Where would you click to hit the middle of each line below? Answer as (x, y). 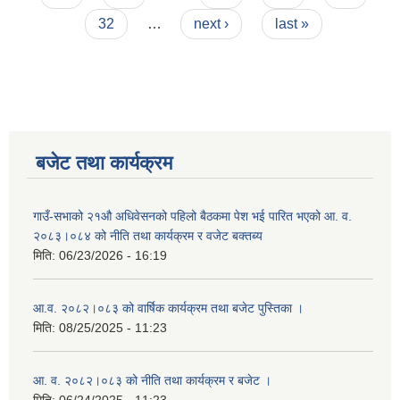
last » (292, 23)
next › (212, 23)
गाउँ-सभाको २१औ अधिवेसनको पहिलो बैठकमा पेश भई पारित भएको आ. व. (192, 216)
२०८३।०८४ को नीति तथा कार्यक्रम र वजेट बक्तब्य (148, 235)
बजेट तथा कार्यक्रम (104, 162)
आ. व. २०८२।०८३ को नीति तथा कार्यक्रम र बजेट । (152, 380)
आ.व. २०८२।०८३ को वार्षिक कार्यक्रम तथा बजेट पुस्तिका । (168, 308)
